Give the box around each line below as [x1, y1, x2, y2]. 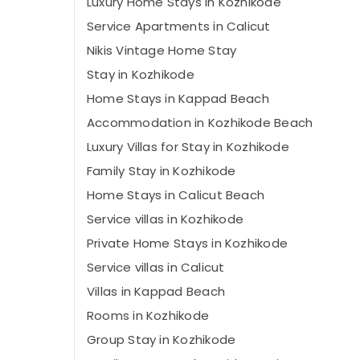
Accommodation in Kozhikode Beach [87, 114, 313, 131]
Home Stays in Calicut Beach [87, 186, 265, 203]
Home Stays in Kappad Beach [87, 90, 269, 107]
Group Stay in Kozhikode [87, 331, 236, 348]
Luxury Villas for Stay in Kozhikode [87, 138, 289, 155]
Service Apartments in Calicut [87, 18, 271, 35]
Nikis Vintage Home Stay [87, 42, 237, 59]
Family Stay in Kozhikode [87, 162, 236, 179]
